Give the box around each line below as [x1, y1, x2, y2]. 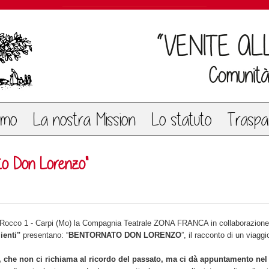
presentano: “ [20, 231, 68, 240]
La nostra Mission [32, 109, 136, 130]
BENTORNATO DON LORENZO [68, 231, 181, 240]
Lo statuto [151, 109, 212, 130]
